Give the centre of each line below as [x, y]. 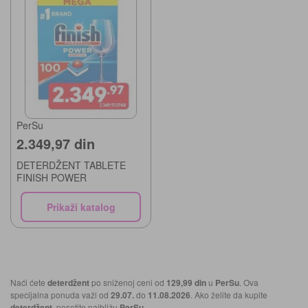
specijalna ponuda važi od [60, 294]
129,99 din [186, 282]
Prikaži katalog [81, 207]
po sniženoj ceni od [128, 282]
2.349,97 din [56, 143]
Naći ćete [29, 282]
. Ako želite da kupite [229, 294]
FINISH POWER [52, 177]
